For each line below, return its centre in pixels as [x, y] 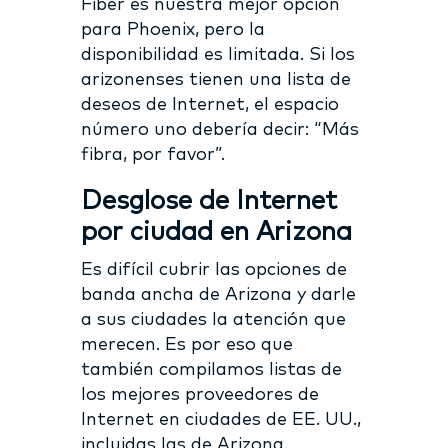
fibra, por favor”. [152, 154]
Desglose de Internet [208, 200]
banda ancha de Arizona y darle [218, 294]
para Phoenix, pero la [172, 29]
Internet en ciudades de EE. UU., [220, 419]
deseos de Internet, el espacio [209, 104]
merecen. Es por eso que [186, 344]
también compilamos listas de [211, 369]
